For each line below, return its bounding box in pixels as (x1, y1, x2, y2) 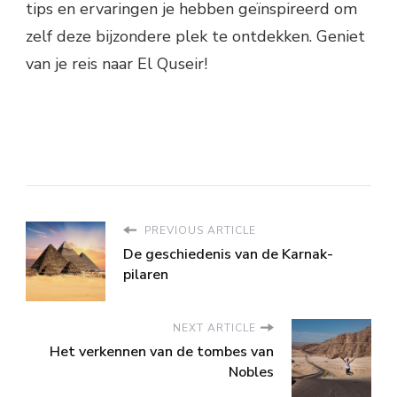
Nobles (229, 362, 274, 382)
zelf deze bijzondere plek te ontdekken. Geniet (26, 25, 365, 47)
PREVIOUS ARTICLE (141, 222, 256, 237)
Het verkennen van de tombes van (50, 341, 274, 362)
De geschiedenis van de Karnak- (123, 244, 333, 264)
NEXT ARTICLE (173, 320, 256, 335)
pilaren (123, 264, 168, 284)
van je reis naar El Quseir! (26, 52, 207, 74)
